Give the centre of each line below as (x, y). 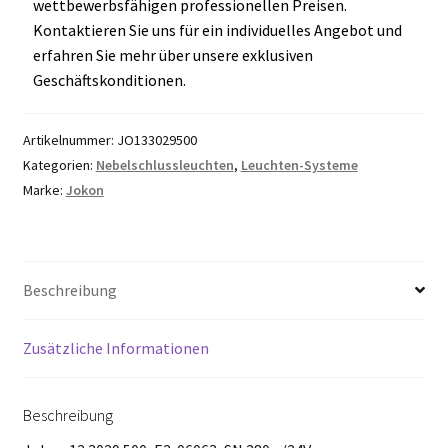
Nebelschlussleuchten (164, 164)
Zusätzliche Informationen (115, 347)
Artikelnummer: (69, 139)
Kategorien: (59, 164)
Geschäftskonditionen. (109, 79)
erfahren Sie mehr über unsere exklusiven (172, 54)
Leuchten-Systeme (299, 164)
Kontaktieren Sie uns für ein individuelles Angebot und (217, 29)
